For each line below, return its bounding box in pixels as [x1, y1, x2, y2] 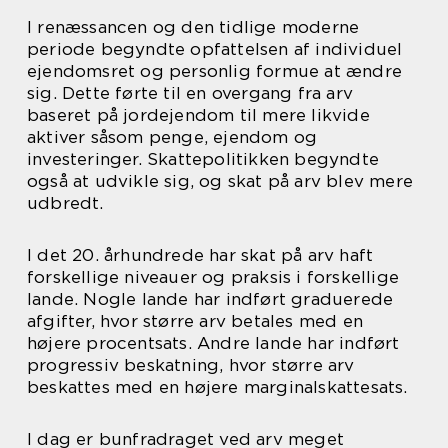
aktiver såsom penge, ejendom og [27, 127, 318, 147]
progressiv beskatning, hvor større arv [27, 355, 355, 375]
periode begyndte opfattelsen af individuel [27, 39, 403, 59]
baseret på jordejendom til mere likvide [27, 105, 370, 125]
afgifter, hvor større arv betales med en [27, 311, 364, 331]
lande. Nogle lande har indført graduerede [27, 289, 394, 309]
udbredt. [27, 193, 104, 213]
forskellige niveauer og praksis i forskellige [27, 267, 400, 287]
